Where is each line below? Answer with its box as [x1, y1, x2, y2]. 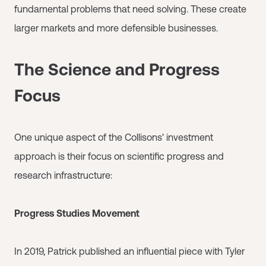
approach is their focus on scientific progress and [14, 150, 224, 161]
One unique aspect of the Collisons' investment [14, 131, 213, 142]
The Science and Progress [14, 59, 220, 79]
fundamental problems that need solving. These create [14, 3, 246, 14]
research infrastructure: [14, 169, 112, 180]
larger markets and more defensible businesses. [14, 22, 218, 33]
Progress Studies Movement [14, 207, 140, 218]
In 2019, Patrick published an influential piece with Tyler [14, 245, 245, 256]
